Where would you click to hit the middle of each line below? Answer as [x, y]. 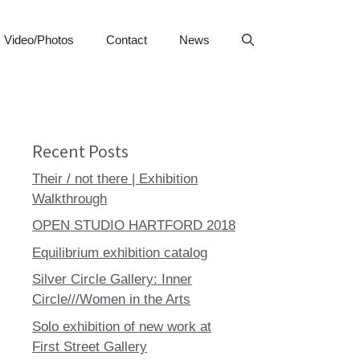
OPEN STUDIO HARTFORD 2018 [134, 225]
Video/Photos [39, 40]
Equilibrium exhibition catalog [120, 252]
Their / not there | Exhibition [115, 178]
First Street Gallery [90, 346]
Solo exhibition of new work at [122, 326]
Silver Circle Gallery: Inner [112, 279]
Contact [127, 40]
